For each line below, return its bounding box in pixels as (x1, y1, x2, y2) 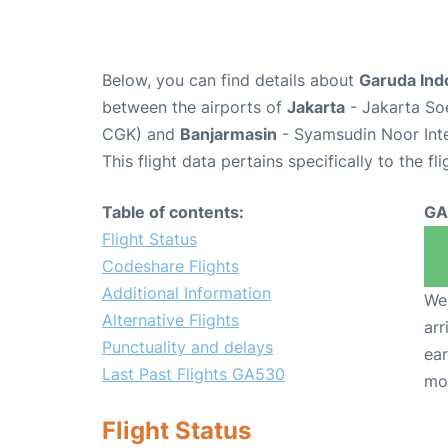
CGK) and (102, 124, 180, 145)
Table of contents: (102, 202, 244, 223)
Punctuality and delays (102, 337, 273, 358)
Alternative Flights (102, 310, 239, 331)
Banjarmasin (180, 124, 277, 145)
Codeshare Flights (102, 256, 239, 277)
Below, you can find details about (102, 70, 359, 91)
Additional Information (102, 283, 271, 304)
